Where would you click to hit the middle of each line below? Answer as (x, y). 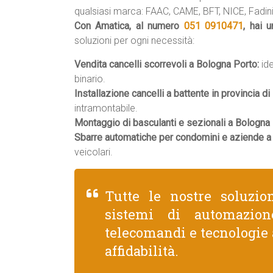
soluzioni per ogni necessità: (134, 41)
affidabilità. (142, 251)
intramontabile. (106, 108)
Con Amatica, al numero (129, 26)
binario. (90, 79)
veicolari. (94, 152)
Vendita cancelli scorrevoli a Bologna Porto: (167, 64)
